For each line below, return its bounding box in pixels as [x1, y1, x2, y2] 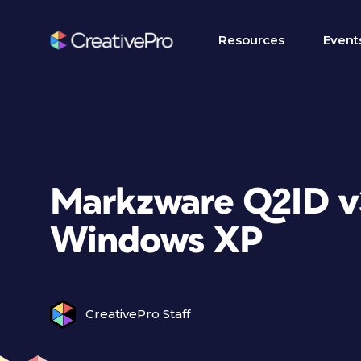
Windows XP [50, 222, 263, 260]
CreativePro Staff [85, 306, 190, 322]
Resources [218, 32, 284, 48]
